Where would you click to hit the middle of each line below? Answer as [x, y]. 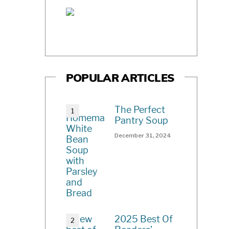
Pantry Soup [142, 120]
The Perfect [140, 109]
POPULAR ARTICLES [120, 79]
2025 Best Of [144, 219]
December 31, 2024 [143, 135]
